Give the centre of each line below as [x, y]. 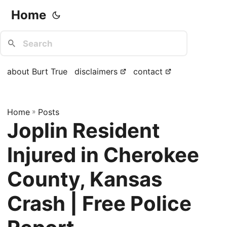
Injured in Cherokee [103, 155]
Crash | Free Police [99, 204]
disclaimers [96, 72]
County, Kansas [85, 179]
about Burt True [37, 72]
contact [148, 72]
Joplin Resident [84, 131]
